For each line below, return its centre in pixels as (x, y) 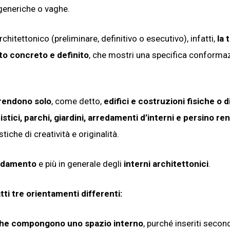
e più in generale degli (80, 164)
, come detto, (78, 101)
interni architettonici (166, 164)
